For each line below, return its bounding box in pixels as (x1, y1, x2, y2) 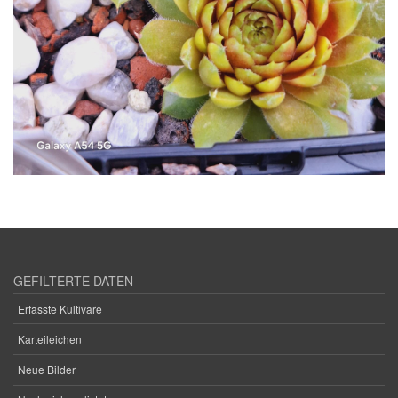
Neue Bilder (18, 362, 76, 378)
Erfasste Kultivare (18, 300, 102, 316)
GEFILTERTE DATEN (13, 272, 133, 291)
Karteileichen (18, 331, 82, 347)
